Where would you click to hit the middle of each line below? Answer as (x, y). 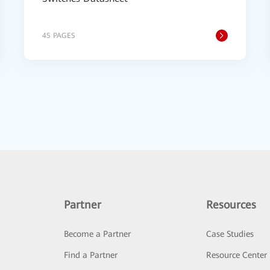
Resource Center (237, 255)
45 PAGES (58, 36)
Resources (231, 205)
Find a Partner (90, 255)
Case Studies (230, 234)
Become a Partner (97, 234)
